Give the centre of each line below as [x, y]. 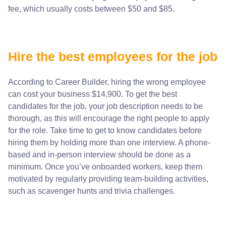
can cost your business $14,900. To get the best [93, 94]
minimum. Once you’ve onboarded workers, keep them [105, 167]
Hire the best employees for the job [113, 56]
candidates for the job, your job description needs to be [105, 106]
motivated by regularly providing [66, 179]
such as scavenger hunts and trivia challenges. [92, 191]
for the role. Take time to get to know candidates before [105, 130]
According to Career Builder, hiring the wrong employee [107, 82]
